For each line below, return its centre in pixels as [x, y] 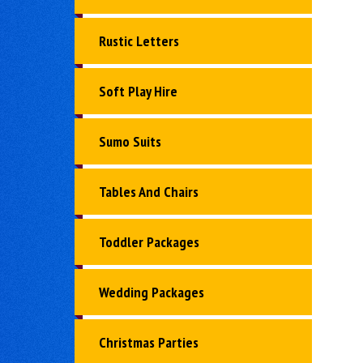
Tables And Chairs [149, 192]
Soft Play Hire [138, 92]
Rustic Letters [139, 41]
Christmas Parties [149, 343]
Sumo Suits [130, 142]
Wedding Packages [152, 293]
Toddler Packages [149, 242]
